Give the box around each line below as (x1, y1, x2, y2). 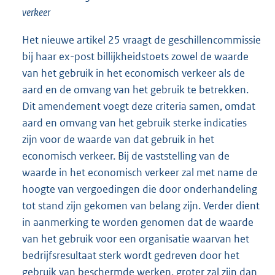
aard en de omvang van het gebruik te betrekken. (22, 82, 249, 96)
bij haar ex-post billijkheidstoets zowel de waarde (22, 49, 249, 63)
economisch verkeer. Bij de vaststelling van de (22, 149, 230, 163)
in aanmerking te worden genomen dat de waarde (22, 215, 254, 229)
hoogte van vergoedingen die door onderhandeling (22, 182, 257, 196)
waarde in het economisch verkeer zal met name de (22, 165, 258, 179)
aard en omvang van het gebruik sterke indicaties (22, 115, 247, 130)
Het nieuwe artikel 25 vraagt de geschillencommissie (22, 33, 261, 47)
